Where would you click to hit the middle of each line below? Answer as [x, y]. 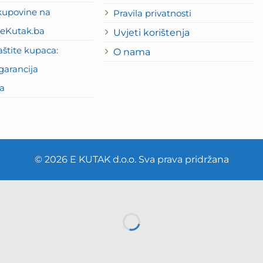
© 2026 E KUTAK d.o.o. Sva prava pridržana [131, 159]
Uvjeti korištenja [151, 32]
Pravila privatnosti [152, 13]
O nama [131, 51]
